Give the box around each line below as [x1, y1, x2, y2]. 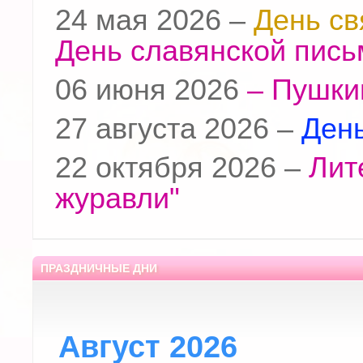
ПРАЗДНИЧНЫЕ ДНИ [41, 262, 157, 275]
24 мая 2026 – [55, 4, 254, 37]
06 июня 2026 [55, 74, 239, 107]
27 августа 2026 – [55, 113, 301, 146]
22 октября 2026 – [55, 152, 309, 185]
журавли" [55, 182, 180, 216]
